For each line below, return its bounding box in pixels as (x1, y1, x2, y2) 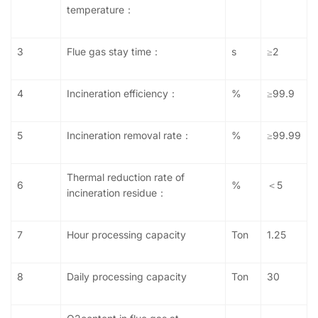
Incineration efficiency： (67, 87, 178, 100)
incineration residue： (67, 187, 167, 199)
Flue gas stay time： (67, 45, 161, 58)
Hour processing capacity (67, 229, 186, 241)
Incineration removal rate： (67, 129, 192, 142)
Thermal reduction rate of (67, 171, 185, 184)
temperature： (67, 4, 134, 16)
